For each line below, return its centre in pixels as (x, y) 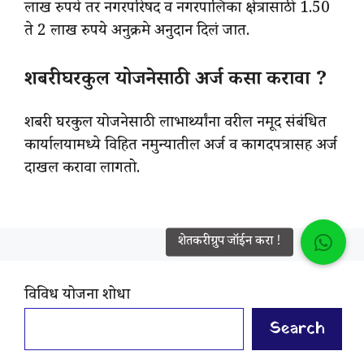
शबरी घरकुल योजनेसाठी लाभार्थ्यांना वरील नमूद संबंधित (175, 124)
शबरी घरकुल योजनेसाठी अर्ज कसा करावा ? (176, 81)
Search (297, 329)
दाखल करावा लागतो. (82, 169)
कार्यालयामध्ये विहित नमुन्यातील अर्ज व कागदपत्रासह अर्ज (181, 147)
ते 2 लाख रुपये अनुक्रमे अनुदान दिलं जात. (137, 33)
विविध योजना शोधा (77, 297)
